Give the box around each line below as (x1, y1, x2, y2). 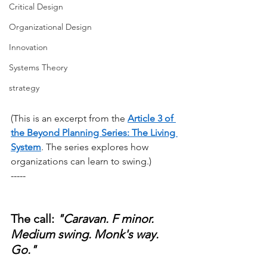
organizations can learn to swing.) (11, 155, 151, 167)
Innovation (9, 42, 48, 52)
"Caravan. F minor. (57, 211, 157, 226)
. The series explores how (41, 141, 151, 153)
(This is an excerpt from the (11, 112, 125, 124)
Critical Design (9, 1, 63, 12)
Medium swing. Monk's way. (11, 226, 162, 241)
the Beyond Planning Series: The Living (11, 126, 178, 138)
